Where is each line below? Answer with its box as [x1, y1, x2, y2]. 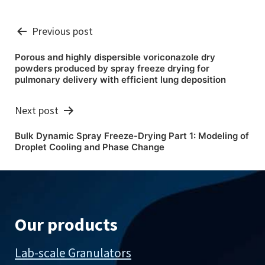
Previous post [32, 24, 93, 38]
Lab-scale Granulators [15, 245, 131, 261]
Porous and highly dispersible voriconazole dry [15, 51, 215, 63]
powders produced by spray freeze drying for [15, 62, 209, 74]
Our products [15, 213, 118, 236]
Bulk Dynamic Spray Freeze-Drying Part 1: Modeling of [15, 130, 249, 142]
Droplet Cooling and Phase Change [15, 141, 164, 153]
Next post [15, 103, 59, 117]
